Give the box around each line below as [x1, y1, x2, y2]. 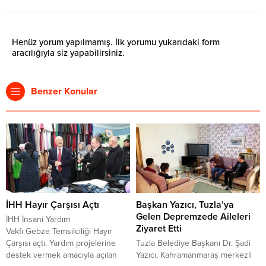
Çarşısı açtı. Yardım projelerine [6, 238, 116, 249]
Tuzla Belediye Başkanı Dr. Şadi [136, 238, 251, 249]
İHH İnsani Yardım [6, 214, 70, 225]
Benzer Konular [31, 85, 97, 97]
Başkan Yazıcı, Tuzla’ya [136, 199, 234, 211]
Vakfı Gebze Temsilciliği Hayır [6, 226, 112, 237]
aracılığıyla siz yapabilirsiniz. [12, 47, 125, 58]
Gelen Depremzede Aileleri [136, 211, 251, 223]
